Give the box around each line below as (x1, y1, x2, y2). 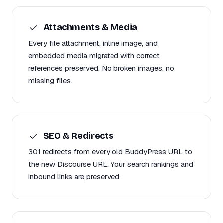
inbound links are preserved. (28, 172, 121, 182)
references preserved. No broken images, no (28, 63, 174, 73)
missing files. (28, 75, 72, 85)
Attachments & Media (41, 21, 137, 33)
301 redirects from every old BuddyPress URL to (28, 147, 192, 157)
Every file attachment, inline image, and (28, 38, 158, 48)
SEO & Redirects (41, 130, 113, 141)
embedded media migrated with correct (28, 50, 160, 60)
